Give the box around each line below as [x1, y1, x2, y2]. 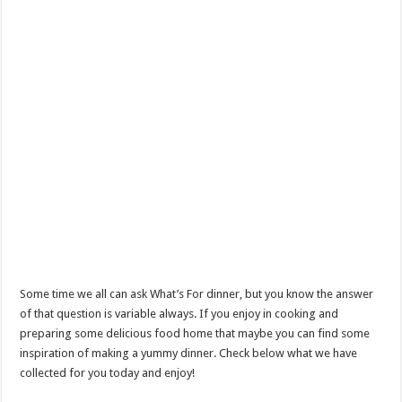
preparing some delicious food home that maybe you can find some [20, 327, 371, 340]
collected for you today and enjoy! [20, 366, 196, 380]
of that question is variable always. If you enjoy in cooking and [20, 307, 339, 320]
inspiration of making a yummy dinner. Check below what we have [20, 346, 358, 360]
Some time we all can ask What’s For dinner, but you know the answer [20, 287, 374, 301]
